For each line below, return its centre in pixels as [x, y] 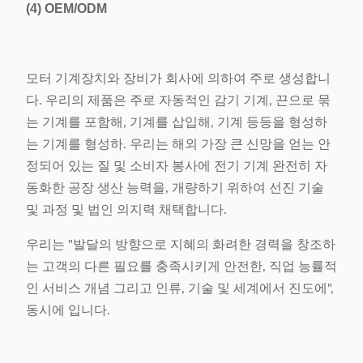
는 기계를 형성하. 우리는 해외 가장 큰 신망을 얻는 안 [178, 144]
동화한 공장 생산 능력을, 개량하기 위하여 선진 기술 [175, 188]
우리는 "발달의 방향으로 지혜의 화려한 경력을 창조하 [181, 245]
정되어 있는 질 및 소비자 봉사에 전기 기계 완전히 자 [177, 166]
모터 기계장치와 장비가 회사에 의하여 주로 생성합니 [178, 79]
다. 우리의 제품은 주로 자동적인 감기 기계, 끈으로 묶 [178, 100]
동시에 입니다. [68, 310]
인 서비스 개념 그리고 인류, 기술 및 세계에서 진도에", [180, 288]
